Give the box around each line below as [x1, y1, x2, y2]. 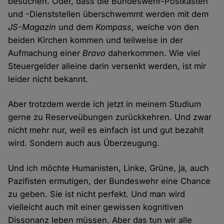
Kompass [95, 22, 132, 32]
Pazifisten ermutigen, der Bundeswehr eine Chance [8, 176, 211, 186]
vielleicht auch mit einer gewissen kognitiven [8, 202, 184, 212]
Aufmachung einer [8, 48, 83, 58]
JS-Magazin [8, 22, 56, 32]
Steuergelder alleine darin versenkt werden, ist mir [8, 61, 206, 71]
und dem [56, 22, 96, 32]
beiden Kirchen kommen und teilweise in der [8, 35, 183, 45]
